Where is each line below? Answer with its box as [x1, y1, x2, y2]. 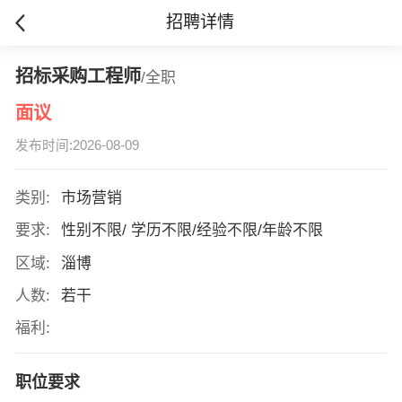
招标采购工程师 [14, 66, 141, 86]
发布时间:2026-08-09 [14, 138, 139, 153]
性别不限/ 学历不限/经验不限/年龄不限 [60, 222, 328, 240]
